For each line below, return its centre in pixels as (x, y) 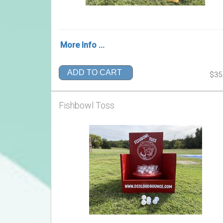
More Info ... (82, 45)
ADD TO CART (95, 73)
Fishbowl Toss (87, 105)
